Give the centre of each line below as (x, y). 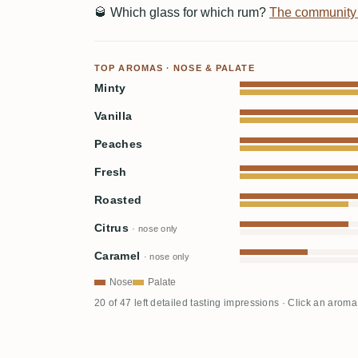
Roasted (118, 200)
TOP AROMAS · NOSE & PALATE (175, 68)
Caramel (119, 256)
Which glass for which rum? (188, 12)
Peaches (119, 144)
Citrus (113, 228)
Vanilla (113, 116)
